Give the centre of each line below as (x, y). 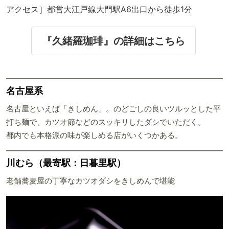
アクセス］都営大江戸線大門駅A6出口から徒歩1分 (99, 9)
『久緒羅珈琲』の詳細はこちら (113, 41)
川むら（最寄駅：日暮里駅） (66, 163)
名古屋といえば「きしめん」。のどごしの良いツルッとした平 (113, 109)
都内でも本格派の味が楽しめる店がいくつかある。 (94, 135)
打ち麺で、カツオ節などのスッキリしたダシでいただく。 (106, 122)
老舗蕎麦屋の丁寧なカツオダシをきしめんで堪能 (90, 181)
